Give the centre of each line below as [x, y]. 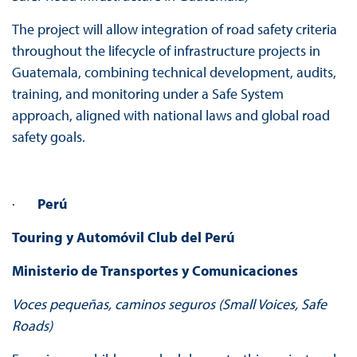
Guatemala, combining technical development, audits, [174, 73]
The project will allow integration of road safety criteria [174, 29]
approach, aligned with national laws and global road [171, 116]
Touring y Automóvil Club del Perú [123, 237]
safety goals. [48, 137]
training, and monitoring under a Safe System [147, 94]
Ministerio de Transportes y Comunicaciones [155, 271]
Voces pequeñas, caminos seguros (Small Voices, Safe [169, 304]
